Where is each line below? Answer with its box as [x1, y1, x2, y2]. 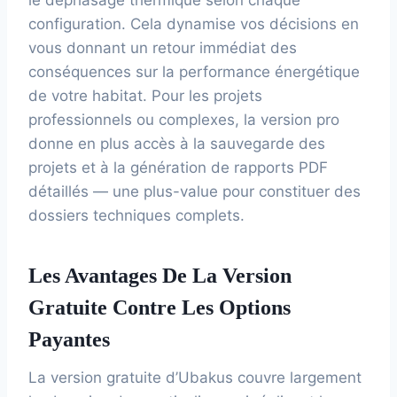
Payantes [28, 327, 110, 351]
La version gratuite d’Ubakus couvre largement [28, 368, 362, 386]
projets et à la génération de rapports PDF [28, 158, 328, 176]
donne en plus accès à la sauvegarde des [28, 134, 325, 152]
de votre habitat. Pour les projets [28, 86, 262, 105]
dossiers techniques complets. [28, 206, 245, 224]
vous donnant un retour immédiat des [28, 38, 297, 57]
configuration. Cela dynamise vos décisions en [28, 14, 359, 33]
